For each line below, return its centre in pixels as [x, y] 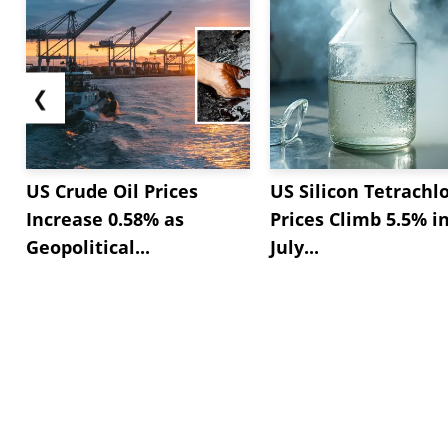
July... [294, 246]
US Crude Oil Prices [112, 190]
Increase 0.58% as [105, 218]
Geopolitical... [88, 246]
